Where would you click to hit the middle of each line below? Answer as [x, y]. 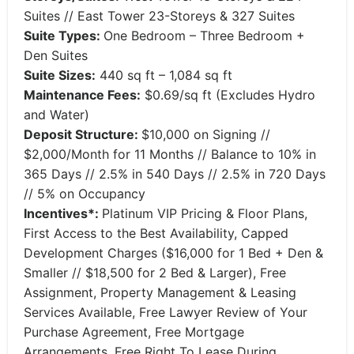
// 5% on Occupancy [85, 194]
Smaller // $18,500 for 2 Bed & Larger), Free [155, 273]
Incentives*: [63, 213]
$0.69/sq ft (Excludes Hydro [228, 95]
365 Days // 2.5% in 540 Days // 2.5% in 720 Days [175, 174]
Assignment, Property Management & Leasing [160, 292]
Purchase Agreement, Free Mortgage [134, 332]
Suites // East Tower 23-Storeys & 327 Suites [159, 16]
